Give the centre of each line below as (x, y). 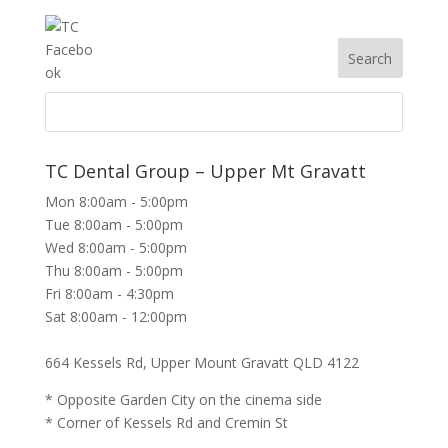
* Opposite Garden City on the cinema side (183, 400)
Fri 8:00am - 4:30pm (109, 294)
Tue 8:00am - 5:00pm (113, 225)
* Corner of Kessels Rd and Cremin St (166, 423)
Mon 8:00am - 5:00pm (116, 202)
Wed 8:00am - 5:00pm (115, 248)
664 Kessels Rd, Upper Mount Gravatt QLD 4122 (201, 363)
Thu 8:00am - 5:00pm (113, 271)
